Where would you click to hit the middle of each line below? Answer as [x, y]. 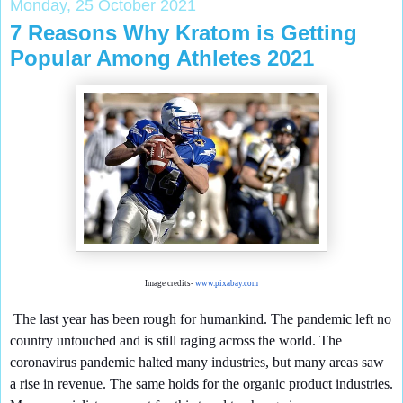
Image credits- [170, 284]
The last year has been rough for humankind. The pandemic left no [201, 319]
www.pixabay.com [227, 284]
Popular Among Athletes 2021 [162, 58]
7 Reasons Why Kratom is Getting [184, 32]
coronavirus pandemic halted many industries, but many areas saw [197, 363]
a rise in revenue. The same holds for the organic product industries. [201, 384]
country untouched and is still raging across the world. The [176, 341]
